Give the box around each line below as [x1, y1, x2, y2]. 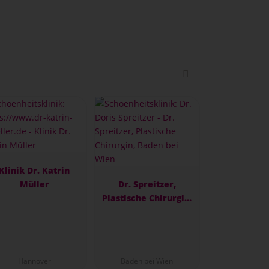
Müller [19, 178, 49, 190]
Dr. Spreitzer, [118, 178, 176, 190]
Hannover [17, 256, 51, 267]
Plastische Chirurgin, [101, 192, 192, 204]
